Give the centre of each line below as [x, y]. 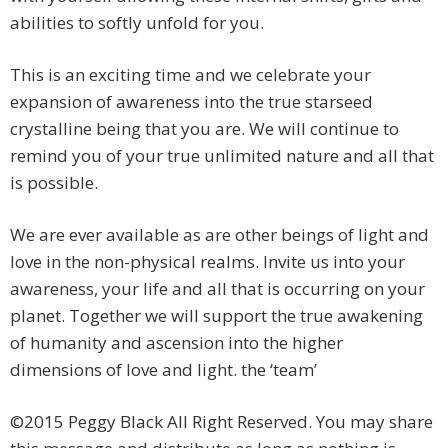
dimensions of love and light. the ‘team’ [163, 370]
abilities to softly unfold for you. [137, 23]
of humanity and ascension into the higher [176, 343]
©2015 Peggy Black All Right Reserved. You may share [221, 422]
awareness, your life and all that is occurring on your [217, 289]
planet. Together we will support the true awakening [216, 316]
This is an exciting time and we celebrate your [190, 75]
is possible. [54, 183]
